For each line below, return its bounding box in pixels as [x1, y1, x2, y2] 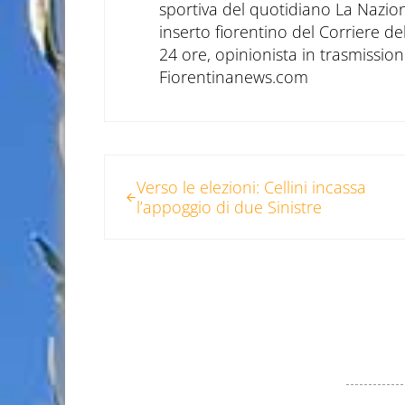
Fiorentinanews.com [158, 66, 308, 89]
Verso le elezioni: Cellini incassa [137, 176, 367, 199]
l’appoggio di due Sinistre [137, 196, 323, 219]
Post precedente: [102, 155, 230, 178]
